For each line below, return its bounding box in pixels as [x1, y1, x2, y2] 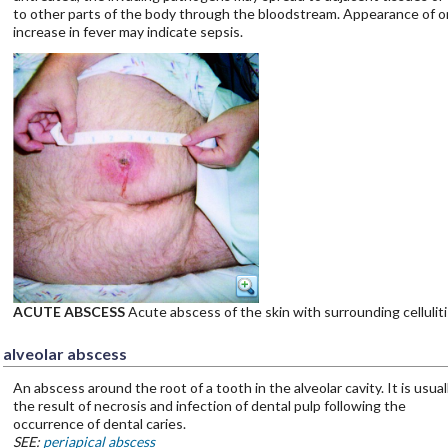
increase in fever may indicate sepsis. [12, 23, 243, 40]
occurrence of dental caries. [12, 414, 186, 432]
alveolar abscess [2, 343, 127, 363]
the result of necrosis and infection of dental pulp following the [12, 396, 406, 414]
